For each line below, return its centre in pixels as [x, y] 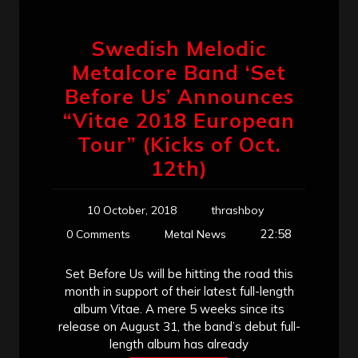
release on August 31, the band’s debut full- [179, 326]
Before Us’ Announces [179, 96]
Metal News [195, 234]
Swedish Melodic [179, 48]
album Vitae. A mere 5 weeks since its [179, 308]
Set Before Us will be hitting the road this [179, 273]
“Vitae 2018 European [179, 120]
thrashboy [237, 210]
